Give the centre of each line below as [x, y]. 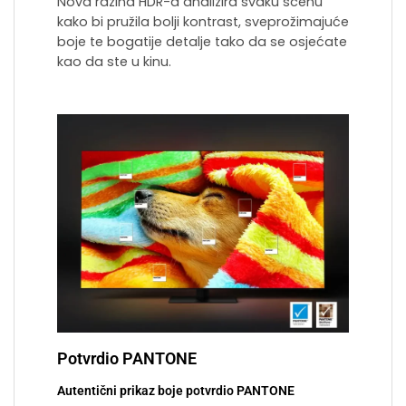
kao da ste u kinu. [114, 61]
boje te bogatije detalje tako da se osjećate [202, 41]
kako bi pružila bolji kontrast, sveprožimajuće [203, 21]
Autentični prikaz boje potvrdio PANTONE [176, 391]
